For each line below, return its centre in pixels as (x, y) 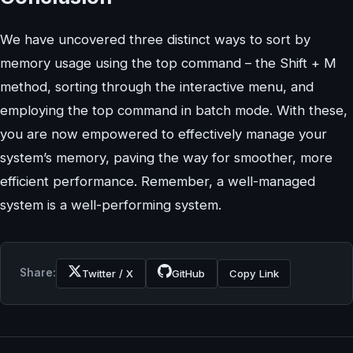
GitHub (189, 273)
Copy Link (254, 273)
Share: (38, 273)
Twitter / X (108, 273)
